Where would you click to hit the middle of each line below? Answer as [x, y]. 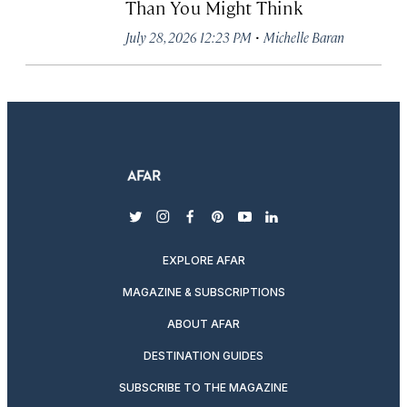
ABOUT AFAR [203, 323]
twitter [159, 226]
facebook [221, 226]
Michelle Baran [304, 36]
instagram [198, 226]
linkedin [300, 226]
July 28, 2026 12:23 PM [189, 36]
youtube [273, 226]
